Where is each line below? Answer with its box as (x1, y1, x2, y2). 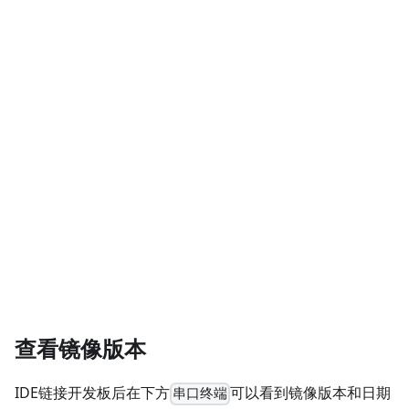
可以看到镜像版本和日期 (230, 383, 392, 404)
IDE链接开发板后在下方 (15, 383, 170, 404)
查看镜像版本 (15, 333, 146, 364)
